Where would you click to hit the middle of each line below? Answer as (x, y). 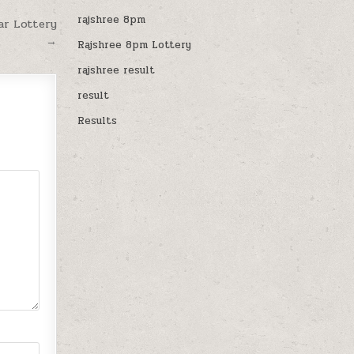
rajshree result (117, 71)
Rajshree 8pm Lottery (135, 45)
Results (98, 121)
